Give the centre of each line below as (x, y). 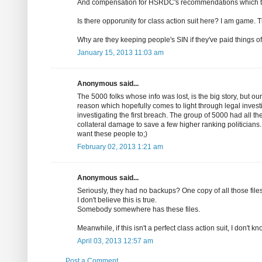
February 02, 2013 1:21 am (120, 147)
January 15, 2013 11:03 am (120, 53)
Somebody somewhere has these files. (139, 210)
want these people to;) (112, 134)
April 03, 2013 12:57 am (115, 241)
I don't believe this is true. (117, 200)
